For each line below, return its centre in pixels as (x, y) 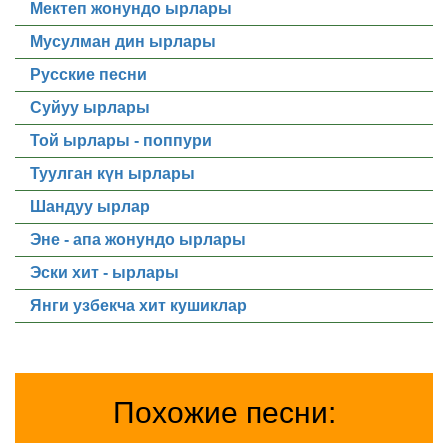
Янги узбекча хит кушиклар (138, 305)
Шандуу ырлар (90, 206)
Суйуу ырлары (90, 107)
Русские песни (88, 74)
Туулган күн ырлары (112, 173)
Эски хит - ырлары (104, 272)
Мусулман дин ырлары (123, 41)
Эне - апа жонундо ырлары (138, 239)
